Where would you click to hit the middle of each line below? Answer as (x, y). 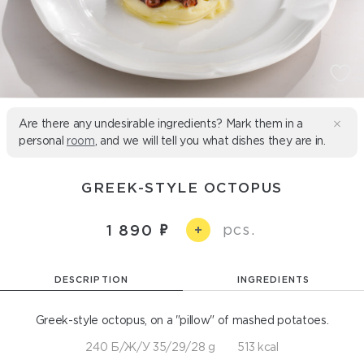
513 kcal (258, 347)
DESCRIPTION (91, 279)
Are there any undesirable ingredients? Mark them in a (161, 123)
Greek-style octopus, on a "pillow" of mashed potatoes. (182, 320)
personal (43, 141)
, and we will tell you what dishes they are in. (210, 141)
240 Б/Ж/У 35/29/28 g (150, 347)
